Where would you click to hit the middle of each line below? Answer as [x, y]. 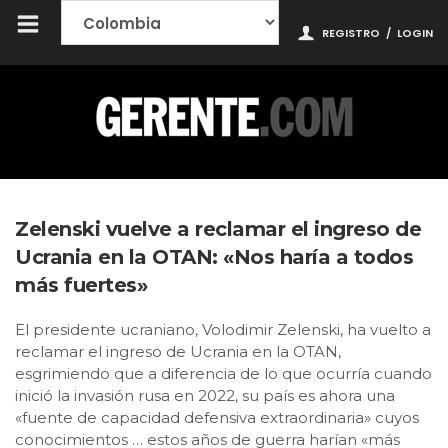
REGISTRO [351, 32]
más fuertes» [81, 285]
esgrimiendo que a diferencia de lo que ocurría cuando [223, 373]
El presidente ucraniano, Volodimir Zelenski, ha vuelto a [223, 329]
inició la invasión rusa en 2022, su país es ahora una [205, 395]
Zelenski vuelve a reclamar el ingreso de [218, 229]
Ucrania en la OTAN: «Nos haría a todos [214, 257]
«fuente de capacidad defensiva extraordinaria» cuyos [217, 417]
